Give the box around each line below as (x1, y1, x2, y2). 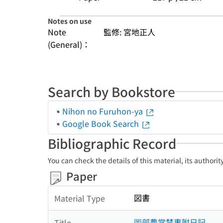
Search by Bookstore (48, 82, 175, 101)
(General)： (48, 38, 90, 50)
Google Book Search (62, 117, 141, 129)
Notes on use (48, 16, 92, 26)
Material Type (54, 192, 105, 204)
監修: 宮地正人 (104, 26, 155, 38)
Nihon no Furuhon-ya (62, 105, 145, 117)
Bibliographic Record (48, 134, 176, 152)
